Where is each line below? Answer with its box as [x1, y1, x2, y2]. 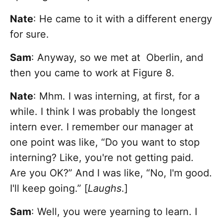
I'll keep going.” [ [10, 182, 88, 195]
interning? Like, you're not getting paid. [10, 152, 194, 164]
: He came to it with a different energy [33, 13, 212, 25]
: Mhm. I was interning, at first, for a [33, 90, 200, 103]
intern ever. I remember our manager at [10, 121, 193, 133]
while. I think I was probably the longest [10, 106, 196, 118]
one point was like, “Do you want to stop [10, 136, 200, 149]
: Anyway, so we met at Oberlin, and [31, 52, 203, 64]
